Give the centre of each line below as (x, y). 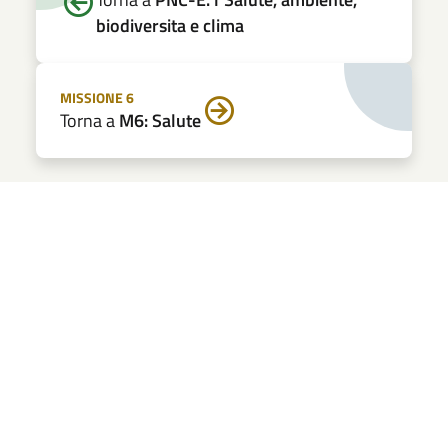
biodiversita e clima (170, 26)
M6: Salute (158, 121)
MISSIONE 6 (97, 98)
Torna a (87, 121)
